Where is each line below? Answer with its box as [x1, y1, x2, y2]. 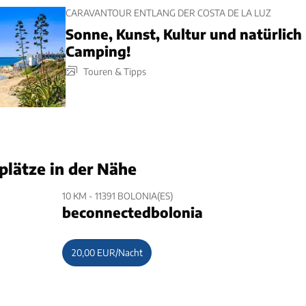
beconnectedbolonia [62, 204, 203, 221]
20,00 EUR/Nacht [71, 247, 143, 259]
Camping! [66, 42, 130, 59]
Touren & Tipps [83, 65, 146, 77]
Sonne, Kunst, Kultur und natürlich [66, 25, 302, 42]
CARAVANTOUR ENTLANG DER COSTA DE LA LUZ [66, 6, 271, 18]
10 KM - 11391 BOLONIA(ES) [62, 189, 173, 201]
